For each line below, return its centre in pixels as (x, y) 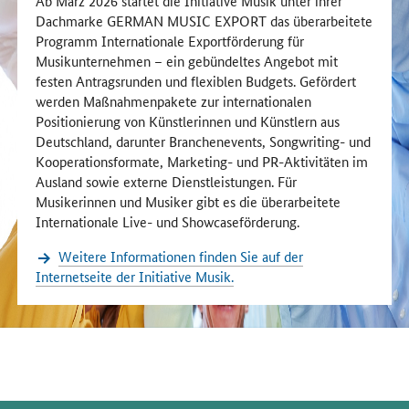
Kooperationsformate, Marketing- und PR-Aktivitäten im (202, 162)
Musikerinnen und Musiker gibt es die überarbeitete (189, 202)
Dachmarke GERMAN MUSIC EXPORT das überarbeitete (204, 21)
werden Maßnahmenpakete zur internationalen (174, 101)
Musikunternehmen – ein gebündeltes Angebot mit (187, 61)
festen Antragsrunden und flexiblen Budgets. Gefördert (196, 81)
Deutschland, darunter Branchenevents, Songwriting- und (204, 142)
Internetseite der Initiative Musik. (135, 277)
